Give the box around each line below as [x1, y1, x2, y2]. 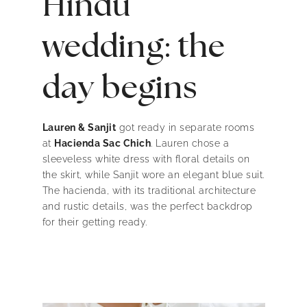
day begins [42, 73, 198, 105]
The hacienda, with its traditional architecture [42, 185, 256, 197]
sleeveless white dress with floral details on [42, 153, 249, 165]
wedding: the [42, 32, 225, 64]
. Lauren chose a [151, 138, 229, 149]
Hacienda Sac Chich [54, 138, 151, 149]
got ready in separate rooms [116, 122, 254, 134]
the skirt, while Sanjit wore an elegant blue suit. [42, 169, 265, 181]
